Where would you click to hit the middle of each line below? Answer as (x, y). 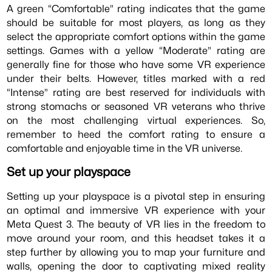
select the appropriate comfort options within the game (136, 37)
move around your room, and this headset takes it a (136, 238)
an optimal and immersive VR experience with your (136, 210)
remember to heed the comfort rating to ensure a (136, 134)
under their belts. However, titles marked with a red (136, 79)
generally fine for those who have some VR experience (136, 65)
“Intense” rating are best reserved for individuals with (136, 93)
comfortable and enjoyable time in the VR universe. (125, 148)
